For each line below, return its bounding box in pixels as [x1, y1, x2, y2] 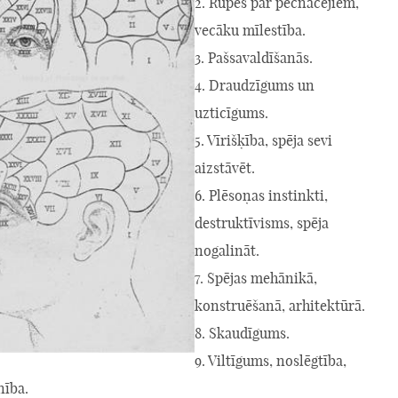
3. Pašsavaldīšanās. [195, 48, 313, 67]
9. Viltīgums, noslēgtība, [195, 351, 346, 370]
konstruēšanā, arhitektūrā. [195, 296, 365, 314]
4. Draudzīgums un [195, 76, 314, 94]
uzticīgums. [195, 103, 268, 122]
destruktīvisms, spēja [195, 213, 329, 232]
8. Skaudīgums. [195, 323, 290, 342]
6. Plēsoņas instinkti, [195, 186, 328, 204]
